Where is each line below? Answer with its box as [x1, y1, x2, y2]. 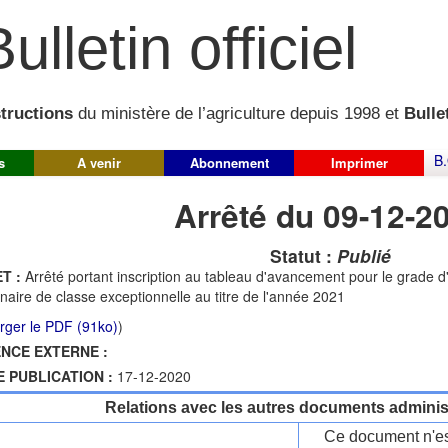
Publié [336, 243, 391, 268]
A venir [77, 153, 121, 172]
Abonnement [189, 153, 269, 172]
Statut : [269, 243, 337, 268]
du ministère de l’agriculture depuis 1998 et [73, 104, 404, 124]
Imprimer [330, 153, 388, 172]
